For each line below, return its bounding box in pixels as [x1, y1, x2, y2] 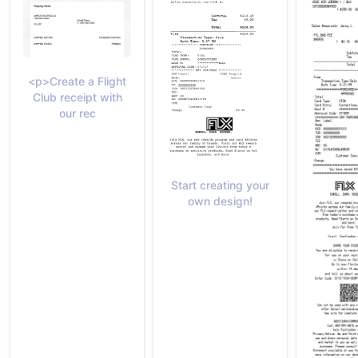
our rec [58, 105, 96, 120]
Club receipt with [32, 89, 122, 104]
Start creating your [171, 178, 269, 193]
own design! [188, 194, 253, 209]
